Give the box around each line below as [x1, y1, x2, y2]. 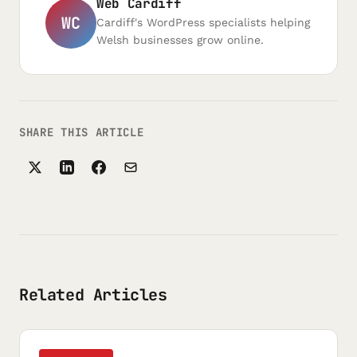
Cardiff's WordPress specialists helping [96, 16, 310, 29]
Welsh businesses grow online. [96, 33, 264, 46]
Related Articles [19, 284, 167, 305]
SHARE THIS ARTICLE [19, 125, 144, 139]
